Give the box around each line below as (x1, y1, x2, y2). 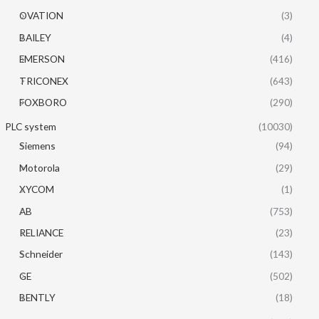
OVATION (19, 9, 64, 22)
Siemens (19, 140, 56, 152)
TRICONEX (19, 74, 69, 87)
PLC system (5, 120, 57, 133)
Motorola (19, 161, 61, 174)
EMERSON (19, 53, 66, 66)
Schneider (19, 248, 63, 261)
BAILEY (19, 31, 52, 43)
